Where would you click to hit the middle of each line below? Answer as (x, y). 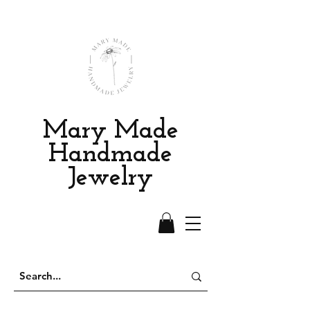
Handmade (110, 155)
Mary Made (110, 131)
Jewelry (110, 178)
